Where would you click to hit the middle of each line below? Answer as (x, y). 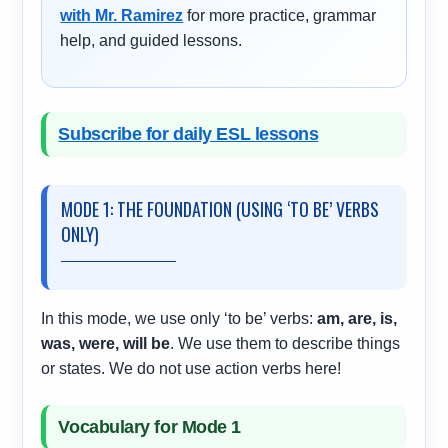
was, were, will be (106, 344)
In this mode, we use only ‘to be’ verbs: (179, 319)
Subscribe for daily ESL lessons (188, 134)
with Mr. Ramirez (122, 16)
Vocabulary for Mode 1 (149, 427)
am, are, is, (357, 319)
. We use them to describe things (285, 344)
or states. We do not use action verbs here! (191, 369)
